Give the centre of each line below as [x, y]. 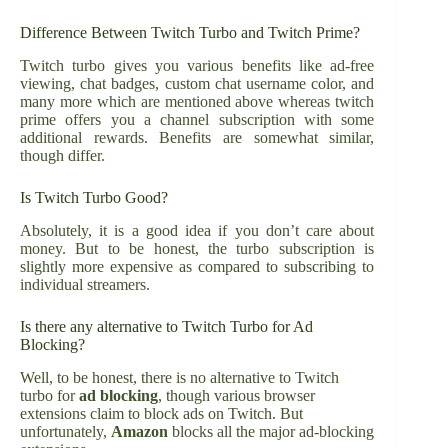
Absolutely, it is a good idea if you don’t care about [197, 231]
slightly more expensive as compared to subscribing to [197, 267]
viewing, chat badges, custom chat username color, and [197, 84]
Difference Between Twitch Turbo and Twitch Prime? [190, 33]
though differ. [62, 156]
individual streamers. [85, 285]
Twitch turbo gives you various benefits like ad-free [197, 66]
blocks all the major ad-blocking [271, 431]
